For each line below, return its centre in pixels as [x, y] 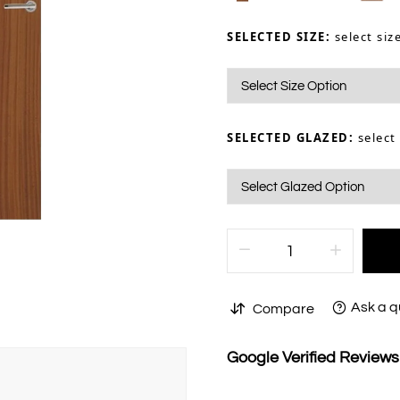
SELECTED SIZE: [281, 37]
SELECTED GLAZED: [292, 138]
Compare [283, 308]
